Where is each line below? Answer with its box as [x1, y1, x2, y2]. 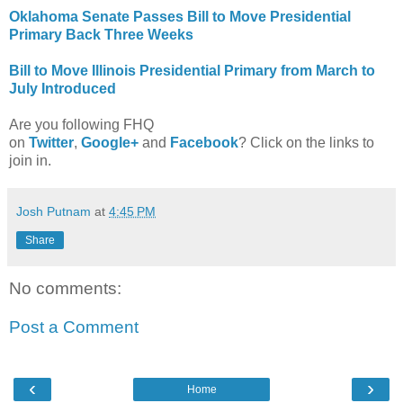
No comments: [9, 278, 121, 298]
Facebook [170, 134, 238, 150]
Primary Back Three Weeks [9, 26, 193, 42]
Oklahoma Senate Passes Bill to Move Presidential [9, 8, 351, 24]
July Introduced [9, 80, 116, 96]
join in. [9, 152, 51, 168]
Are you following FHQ [9, 116, 154, 132]
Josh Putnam [16, 203, 91, 219]
